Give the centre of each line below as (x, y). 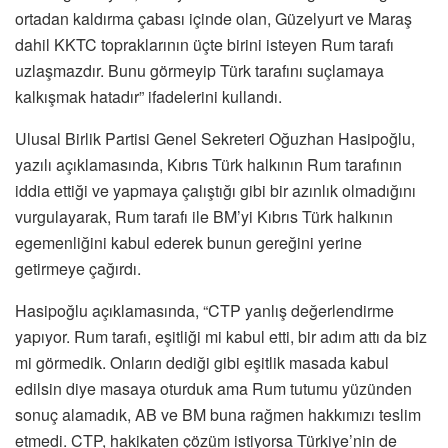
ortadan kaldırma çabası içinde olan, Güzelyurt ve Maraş (213, 18)
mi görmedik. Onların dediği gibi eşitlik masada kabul (202, 362)
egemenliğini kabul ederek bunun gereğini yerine (188, 242)
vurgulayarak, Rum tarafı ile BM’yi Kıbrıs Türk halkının (204, 216)
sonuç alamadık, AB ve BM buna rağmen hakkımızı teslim (218, 414)
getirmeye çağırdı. (78, 268)
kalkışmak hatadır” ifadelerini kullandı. (148, 96)
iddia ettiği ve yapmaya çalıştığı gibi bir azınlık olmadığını (215, 190)
